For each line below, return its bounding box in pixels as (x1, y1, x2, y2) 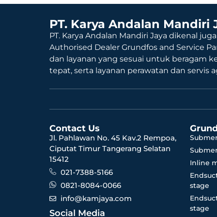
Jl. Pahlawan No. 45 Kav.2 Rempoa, (49, 133, 176, 142)
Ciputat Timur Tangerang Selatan (49, 143, 170, 153)
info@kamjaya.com (60, 193, 132, 203)
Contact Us (49, 123, 100, 134)
